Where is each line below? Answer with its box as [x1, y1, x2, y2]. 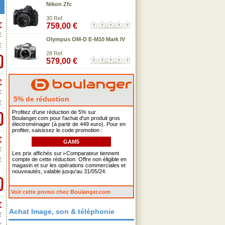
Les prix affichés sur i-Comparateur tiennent [12, 150, 119, 156]
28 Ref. [46, 50, 64, 56]
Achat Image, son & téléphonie [9, 207, 115, 215]
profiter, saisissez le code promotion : [12, 127, 102, 133]
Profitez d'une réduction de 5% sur [12, 109, 96, 115]
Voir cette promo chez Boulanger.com [11, 189, 110, 195]
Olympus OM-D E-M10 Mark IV [46, 36, 125, 42]
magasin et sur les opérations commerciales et [12, 162, 126, 168]
